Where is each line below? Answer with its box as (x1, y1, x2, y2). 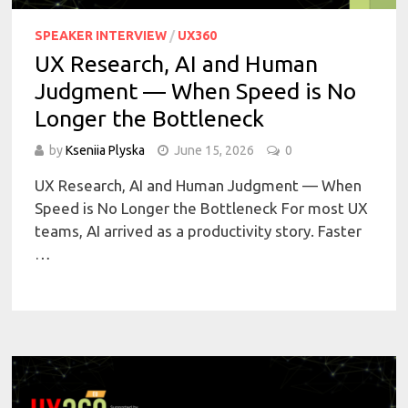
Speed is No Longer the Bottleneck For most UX (35, 199, 369, 217)
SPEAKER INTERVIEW (35, 27, 168, 43)
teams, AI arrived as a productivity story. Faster (35, 221, 362, 240)
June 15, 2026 (174, 142, 255, 158)
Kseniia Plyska (66, 142, 146, 158)
